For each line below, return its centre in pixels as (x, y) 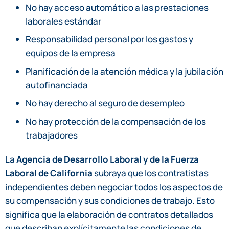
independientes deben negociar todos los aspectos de (114, 187)
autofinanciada (57, 85)
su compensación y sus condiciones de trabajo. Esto (110, 200)
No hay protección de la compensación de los (116, 121)
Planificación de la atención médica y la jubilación (124, 71)
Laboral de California (49, 173)
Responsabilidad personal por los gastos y (109, 39)
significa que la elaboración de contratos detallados (109, 214)
